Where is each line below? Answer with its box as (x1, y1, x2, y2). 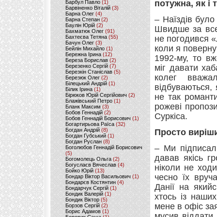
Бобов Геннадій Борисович (65, 115, 131, 121)
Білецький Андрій (65, 80, 107, 86)
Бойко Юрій (65, 168, 93, 173)
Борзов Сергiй (65, 202, 100, 208)
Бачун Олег (65, 40, 94, 46)
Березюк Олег (65, 75, 100, 80)
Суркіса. (155, 111, 187, 121)
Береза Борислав (65, 57, 108, 63)
